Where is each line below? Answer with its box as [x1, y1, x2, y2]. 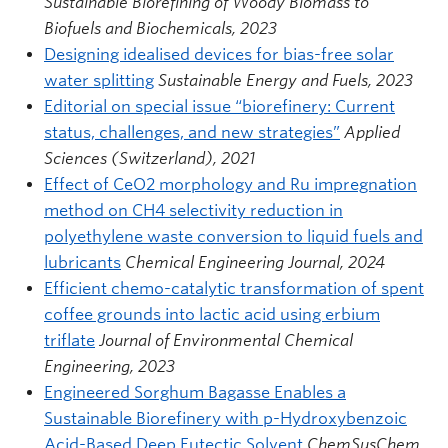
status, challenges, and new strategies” [44, 122, 340, 142]
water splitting [44, 70, 154, 90]
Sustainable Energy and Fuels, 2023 [158, 70, 413, 90]
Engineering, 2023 [44, 356, 175, 376]
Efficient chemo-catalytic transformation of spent [44, 278, 424, 298]
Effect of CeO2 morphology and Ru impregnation [44, 174, 417, 194]
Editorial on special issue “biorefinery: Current [44, 96, 395, 116]
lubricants [44, 252, 121, 272]
